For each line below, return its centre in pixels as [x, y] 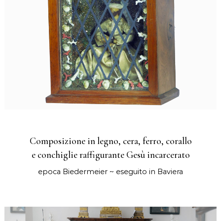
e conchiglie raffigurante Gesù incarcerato [110, 155]
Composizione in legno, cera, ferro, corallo [110, 141]
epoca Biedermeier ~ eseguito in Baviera [110, 172]
